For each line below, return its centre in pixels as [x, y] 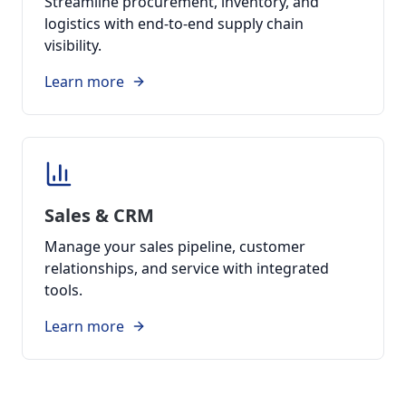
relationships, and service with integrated [187, 268]
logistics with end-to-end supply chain [174, 24]
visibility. [73, 45]
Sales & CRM [99, 215]
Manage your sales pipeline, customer [175, 246]
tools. [63, 290]
